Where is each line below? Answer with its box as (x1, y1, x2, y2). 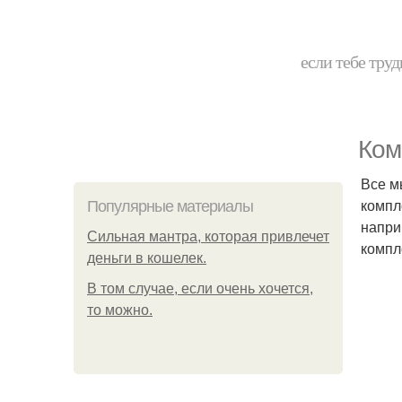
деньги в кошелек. (87, 250, 206, 266)
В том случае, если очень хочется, (87, 281, 313, 296)
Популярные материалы (87, 197, 253, 215)
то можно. (87, 302, 153, 318)
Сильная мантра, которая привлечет (87, 229, 329, 244)
